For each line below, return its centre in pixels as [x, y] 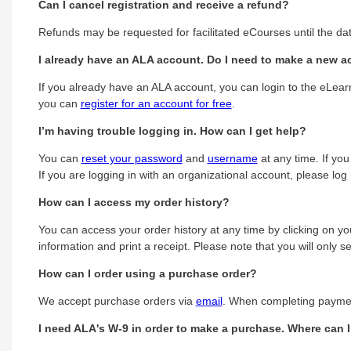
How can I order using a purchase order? [147, 273]
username [232, 158]
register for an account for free [156, 103]
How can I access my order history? [134, 202]
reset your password [132, 158]
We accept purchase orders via [117, 300]
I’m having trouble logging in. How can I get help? [172, 130]
